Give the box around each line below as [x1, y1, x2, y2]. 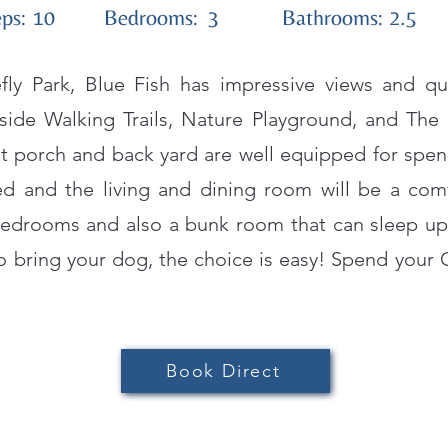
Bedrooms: [104, 5, 198, 30]
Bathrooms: [282, 5, 383, 30]
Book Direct [166, 360, 281, 382]
